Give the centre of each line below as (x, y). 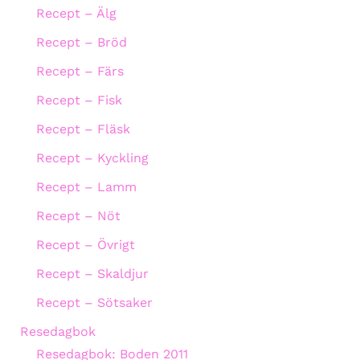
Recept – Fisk (79, 100)
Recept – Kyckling (92, 157)
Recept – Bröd (81, 42)
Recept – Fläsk (83, 129)
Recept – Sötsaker (94, 302)
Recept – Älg (76, 13)
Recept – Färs (80, 71)
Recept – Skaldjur (92, 273)
